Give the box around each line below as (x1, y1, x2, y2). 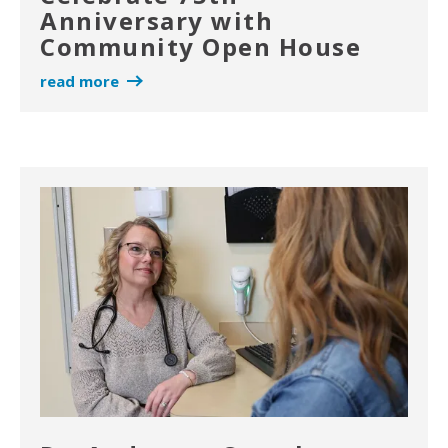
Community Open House (40, 30, 361, 64)
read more (40, 71, 119, 92)
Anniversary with (40, 4, 273, 38)
